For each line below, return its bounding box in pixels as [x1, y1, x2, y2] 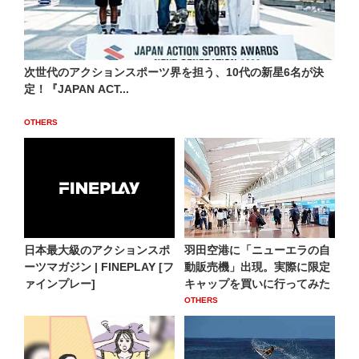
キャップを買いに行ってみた [184, 277, 330, 291]
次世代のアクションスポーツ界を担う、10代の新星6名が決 [24, 66, 324, 79]
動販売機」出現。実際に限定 [184, 260, 330, 274]
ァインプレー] [24, 277, 95, 291]
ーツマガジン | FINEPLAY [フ [24, 260, 174, 274]
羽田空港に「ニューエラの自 [184, 244, 330, 257]
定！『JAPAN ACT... [24, 83, 129, 95]
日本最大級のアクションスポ [24, 244, 170, 257]
